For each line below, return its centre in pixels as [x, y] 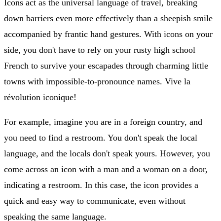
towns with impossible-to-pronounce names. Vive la [97, 81]
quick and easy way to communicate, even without [95, 201]
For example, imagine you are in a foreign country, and [103, 122]
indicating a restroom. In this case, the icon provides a [101, 185]
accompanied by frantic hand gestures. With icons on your [108, 34]
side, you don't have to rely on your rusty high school [100, 50]
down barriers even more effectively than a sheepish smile [108, 18]
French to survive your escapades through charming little [106, 65]
